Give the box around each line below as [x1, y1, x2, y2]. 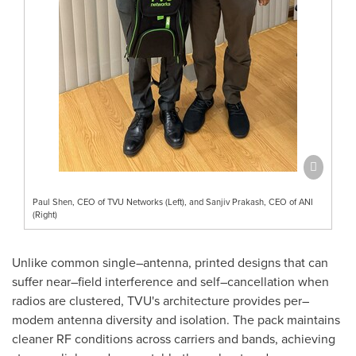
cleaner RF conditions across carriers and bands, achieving [12, 330, 335, 348]
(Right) [33, 208, 57, 221]
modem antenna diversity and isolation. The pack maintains [12, 311, 340, 329]
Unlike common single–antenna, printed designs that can [12, 253, 328, 272]
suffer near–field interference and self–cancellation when [12, 273, 329, 291]
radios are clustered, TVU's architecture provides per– [12, 292, 309, 310]
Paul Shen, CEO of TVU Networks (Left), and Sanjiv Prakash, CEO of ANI [33, 195, 313, 208]
